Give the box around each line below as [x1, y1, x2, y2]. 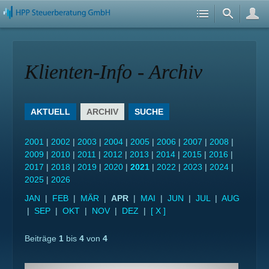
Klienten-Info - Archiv [25, 61, 202, 83]
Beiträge [25, 234, 59, 243]
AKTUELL [31, 107, 70, 116]
